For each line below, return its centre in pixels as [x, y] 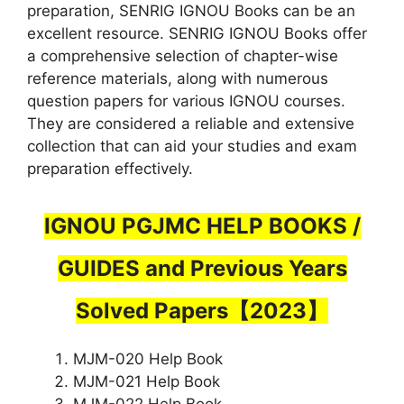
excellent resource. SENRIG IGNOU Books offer [197, 33]
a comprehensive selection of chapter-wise [183, 55]
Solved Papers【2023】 [202, 311]
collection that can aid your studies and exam [192, 146]
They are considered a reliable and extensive [191, 123]
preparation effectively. [110, 168]
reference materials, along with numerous [178, 78]
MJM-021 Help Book [147, 382]
